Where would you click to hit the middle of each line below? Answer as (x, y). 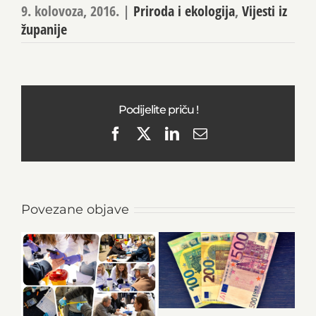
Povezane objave (75, 209)
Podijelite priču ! (158, 109)
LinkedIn (205, 133)
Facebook (150, 133)
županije (44, 29)
